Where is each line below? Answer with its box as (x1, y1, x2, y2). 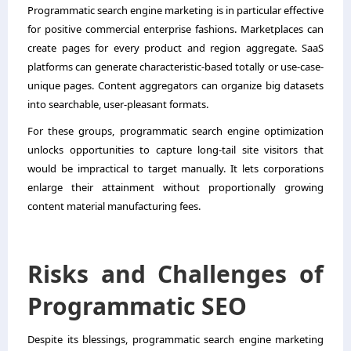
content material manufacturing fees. (27, 198, 201, 213)
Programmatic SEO (27, 289, 247, 322)
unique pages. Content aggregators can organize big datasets (27, 78, 324, 92)
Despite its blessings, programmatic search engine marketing (27, 331, 324, 346)
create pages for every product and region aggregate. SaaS (27, 40, 324, 55)
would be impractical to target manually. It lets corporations (27, 161, 324, 175)
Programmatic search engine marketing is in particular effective (27, 2, 324, 17)
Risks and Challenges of (27, 257, 324, 290)
